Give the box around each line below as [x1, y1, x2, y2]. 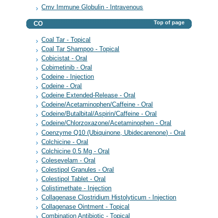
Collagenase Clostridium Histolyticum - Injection [41, 194, 177, 201]
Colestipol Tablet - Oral [41, 175, 106, 182]
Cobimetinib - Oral [41, 64, 92, 72]
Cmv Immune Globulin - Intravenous [41, 4, 144, 11]
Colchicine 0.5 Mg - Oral [41, 147, 110, 155]
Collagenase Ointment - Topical [41, 203, 130, 210]
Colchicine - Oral [41, 138, 89, 145]
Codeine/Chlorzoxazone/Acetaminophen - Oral [41, 120, 172, 127]
